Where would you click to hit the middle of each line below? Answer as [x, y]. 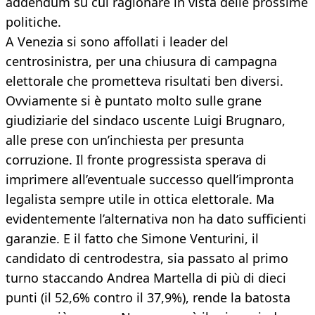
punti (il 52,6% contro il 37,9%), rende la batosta [148, 298]
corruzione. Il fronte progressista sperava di [136, 160]
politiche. [33, 22]
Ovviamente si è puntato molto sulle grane [134, 101]
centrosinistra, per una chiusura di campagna [141, 62]
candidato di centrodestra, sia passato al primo [147, 258]
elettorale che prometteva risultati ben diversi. [144, 81]
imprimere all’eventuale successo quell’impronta [150, 180]
